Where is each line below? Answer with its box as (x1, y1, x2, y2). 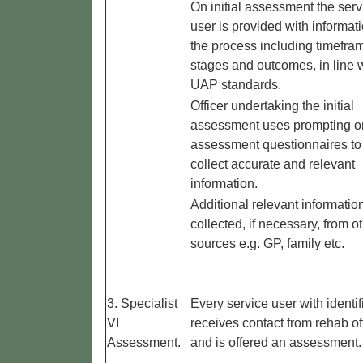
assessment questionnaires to (190, 138, 361, 152)
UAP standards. (190, 78, 281, 92)
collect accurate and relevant (190, 157, 355, 172)
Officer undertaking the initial (190, 99, 354, 113)
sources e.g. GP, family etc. (190, 237, 344, 251)
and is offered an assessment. (190, 335, 361, 350)
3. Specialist (107, 297, 177, 311)
